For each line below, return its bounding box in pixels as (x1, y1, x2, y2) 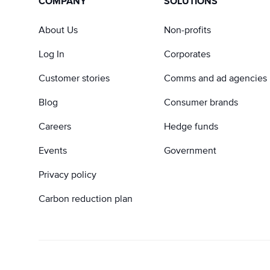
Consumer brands (164, 96, 238, 108)
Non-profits (164, 24, 211, 36)
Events (39, 144, 67, 157)
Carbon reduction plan (39, 192, 133, 205)
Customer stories (39, 72, 110, 84)
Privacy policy (39, 168, 96, 181)
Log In (39, 48, 64, 60)
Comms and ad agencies (164, 72, 267, 84)
